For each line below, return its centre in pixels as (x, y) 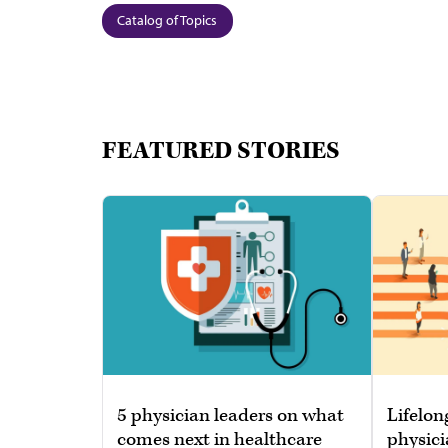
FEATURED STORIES (221, 151)
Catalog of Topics (167, 20)
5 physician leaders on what (230, 415)
